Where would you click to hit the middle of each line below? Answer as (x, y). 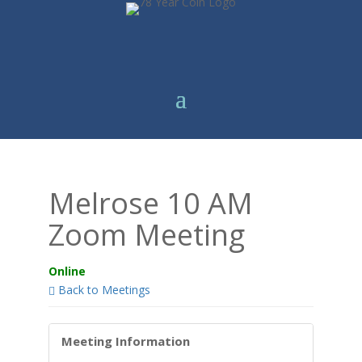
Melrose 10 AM (150, 203)
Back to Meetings (102, 290)
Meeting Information (125, 341)
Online (67, 271)
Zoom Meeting (146, 235)
